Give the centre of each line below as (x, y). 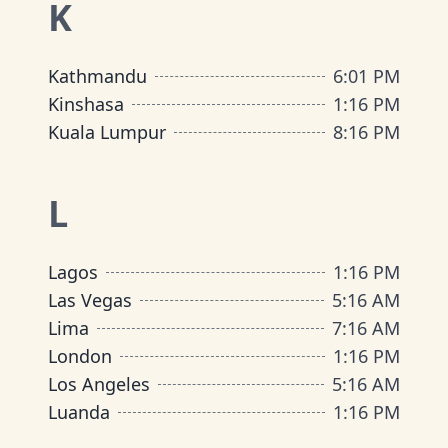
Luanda (79, 412)
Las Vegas (90, 300)
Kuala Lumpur (107, 132)
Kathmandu (97, 76)
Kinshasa (86, 104)
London (80, 356)
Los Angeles (99, 384)
